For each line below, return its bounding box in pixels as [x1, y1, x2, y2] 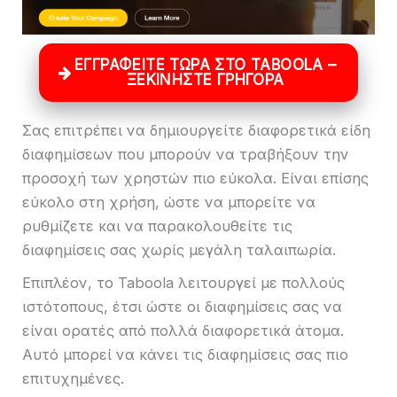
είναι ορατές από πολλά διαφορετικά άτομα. [22, 321, 344, 339]
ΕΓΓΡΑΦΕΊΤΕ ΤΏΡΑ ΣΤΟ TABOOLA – [74, 55, 337, 74]
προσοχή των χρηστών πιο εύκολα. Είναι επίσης [22, 169, 369, 188]
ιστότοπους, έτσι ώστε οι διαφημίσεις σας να [22, 297, 342, 315]
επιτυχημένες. [22, 369, 124, 387]
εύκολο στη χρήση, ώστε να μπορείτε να [22, 193, 315, 212]
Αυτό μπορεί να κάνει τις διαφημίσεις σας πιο [22, 345, 348, 363]
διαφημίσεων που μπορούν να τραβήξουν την [22, 145, 349, 164]
